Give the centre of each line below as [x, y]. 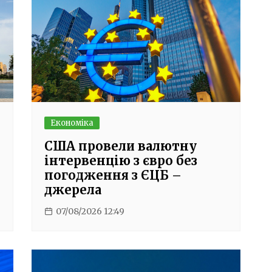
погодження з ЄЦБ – [113, 175]
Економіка [72, 123]
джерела [73, 189]
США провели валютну [121, 146]
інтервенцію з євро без [121, 160]
